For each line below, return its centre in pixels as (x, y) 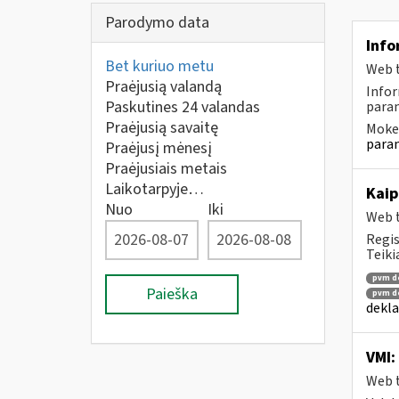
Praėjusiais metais (166, 169)
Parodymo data (157, 23)
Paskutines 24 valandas (183, 107)
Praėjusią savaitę (162, 128)
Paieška (172, 294)
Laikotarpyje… (155, 189)
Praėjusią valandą (163, 87)
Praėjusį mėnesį (159, 148)
